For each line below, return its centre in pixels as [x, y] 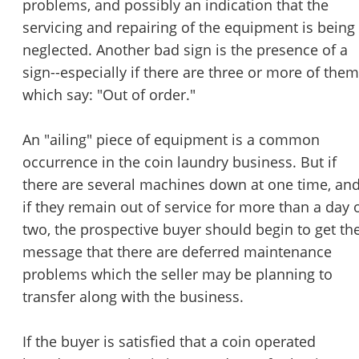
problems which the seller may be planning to [177, 274]
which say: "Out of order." [109, 95]
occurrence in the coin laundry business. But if [179, 162]
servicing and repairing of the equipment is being [189, 28]
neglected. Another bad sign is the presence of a [185, 50]
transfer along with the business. [133, 297]
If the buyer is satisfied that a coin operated [169, 342]
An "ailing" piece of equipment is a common [171, 140]
